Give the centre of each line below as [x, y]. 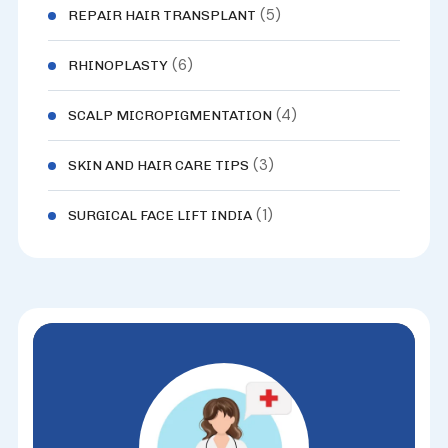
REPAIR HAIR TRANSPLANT [161, 15]
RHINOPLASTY [117, 65]
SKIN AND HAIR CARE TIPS [158, 165]
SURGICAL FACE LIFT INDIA [159, 215]
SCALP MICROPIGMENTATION [169, 115]
